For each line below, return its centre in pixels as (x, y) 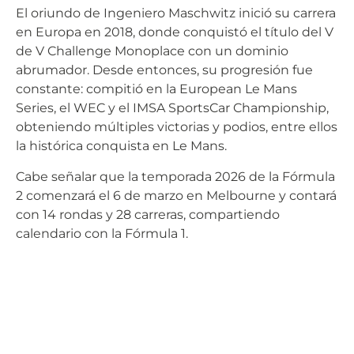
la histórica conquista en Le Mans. (121, 146)
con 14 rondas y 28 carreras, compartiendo (148, 214)
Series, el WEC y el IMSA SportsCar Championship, (172, 108)
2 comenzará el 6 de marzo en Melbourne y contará (176, 195)
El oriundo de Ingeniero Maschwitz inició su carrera (176, 13)
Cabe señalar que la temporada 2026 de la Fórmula (175, 176)
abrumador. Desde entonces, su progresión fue (164, 70)
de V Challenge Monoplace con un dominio (152, 51)
